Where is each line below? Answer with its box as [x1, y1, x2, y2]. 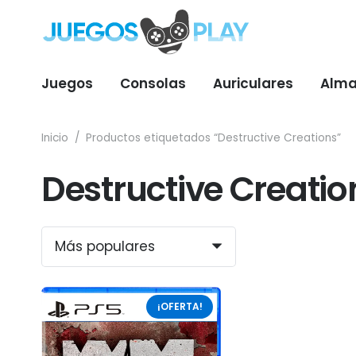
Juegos [41, 74, 93, 93]
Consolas [120, 74, 186, 93]
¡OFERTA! [157, 300, 203, 313]
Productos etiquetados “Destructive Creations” [86, 130, 342, 145]
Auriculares [213, 74, 293, 93]
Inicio [41, 130, 68, 145]
